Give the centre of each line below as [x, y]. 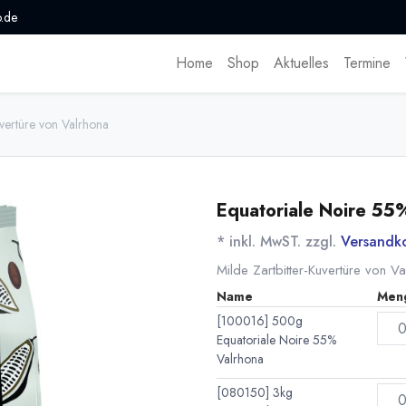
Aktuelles [302, 63]
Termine [367, 63]
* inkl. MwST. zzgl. [279, 242]
